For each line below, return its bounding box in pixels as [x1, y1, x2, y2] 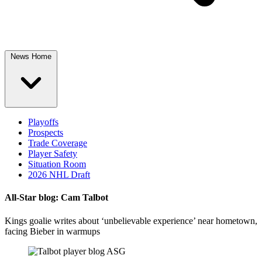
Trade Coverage [28, 138, 87, 148]
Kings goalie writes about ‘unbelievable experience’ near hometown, [5, 215, 257, 226]
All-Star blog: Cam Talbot [5, 192, 108, 203]
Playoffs [28, 117, 58, 127]
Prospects [28, 127, 63, 137]
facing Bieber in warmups [5, 226, 100, 236]
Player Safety [28, 149, 77, 158]
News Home [11, 52, 51, 61]
